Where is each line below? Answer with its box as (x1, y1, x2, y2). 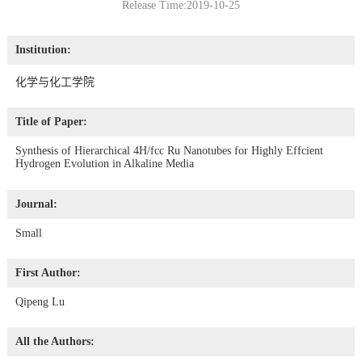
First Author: (15, 267, 81, 280)
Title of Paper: (15, 116, 87, 128)
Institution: (15, 43, 71, 56)
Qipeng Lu (15, 296, 65, 309)
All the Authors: (15, 335, 95, 348)
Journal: (15, 197, 57, 210)
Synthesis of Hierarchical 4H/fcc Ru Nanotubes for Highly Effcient (15, 145, 323, 158)
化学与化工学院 (15, 75, 95, 88)
